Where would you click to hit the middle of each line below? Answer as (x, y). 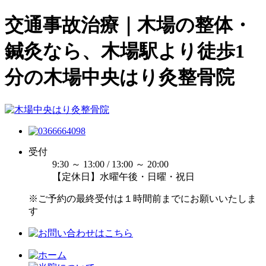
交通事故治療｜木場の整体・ (128, 25)
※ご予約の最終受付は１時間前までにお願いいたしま (142, 198)
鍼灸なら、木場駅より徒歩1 (125, 51)
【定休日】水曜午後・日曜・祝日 (123, 176)
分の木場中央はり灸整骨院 (120, 77)
